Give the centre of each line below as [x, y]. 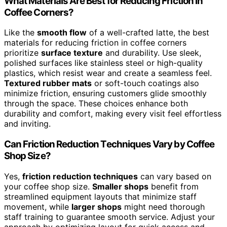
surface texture [72, 53]
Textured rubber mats [48, 83]
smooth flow [62, 33]
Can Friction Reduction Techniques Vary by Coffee [109, 144]
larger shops [97, 206]
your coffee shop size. [48, 186]
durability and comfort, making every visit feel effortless [113, 114]
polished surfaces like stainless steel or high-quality [103, 63]
